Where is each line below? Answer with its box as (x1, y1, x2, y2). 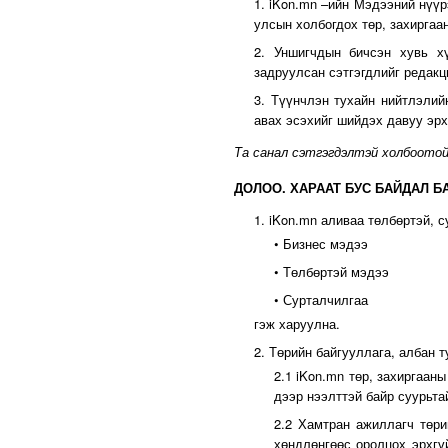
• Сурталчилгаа (274, 290, 368, 309)
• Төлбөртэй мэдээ (274, 262, 389, 281)
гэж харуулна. (254, 314, 340, 333)
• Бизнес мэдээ (274, 234, 368, 253)
